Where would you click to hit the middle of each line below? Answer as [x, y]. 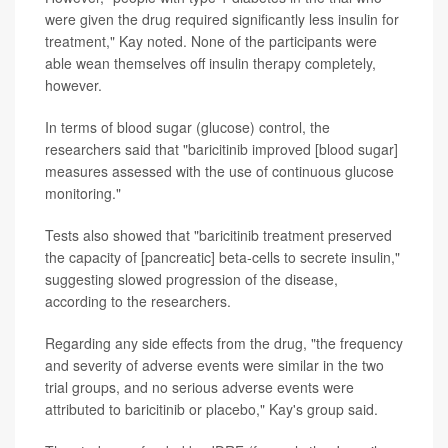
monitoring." [83, 193]
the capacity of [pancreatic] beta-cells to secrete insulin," [222, 257]
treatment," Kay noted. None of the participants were [211, 41]
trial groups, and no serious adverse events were [199, 387]
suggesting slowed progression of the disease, [191, 279]
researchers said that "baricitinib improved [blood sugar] [221, 149]
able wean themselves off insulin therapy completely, [210, 63]
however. [73, 85]
